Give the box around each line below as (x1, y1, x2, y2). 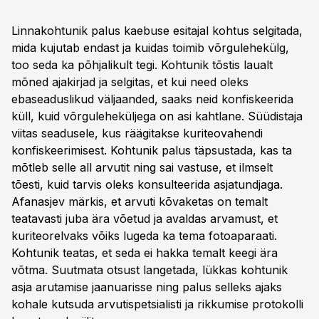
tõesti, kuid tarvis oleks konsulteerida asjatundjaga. (11, 177, 283, 192)
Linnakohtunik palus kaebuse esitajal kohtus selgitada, (11, 23, 303, 38)
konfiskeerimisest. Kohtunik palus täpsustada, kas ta (11, 143, 292, 157)
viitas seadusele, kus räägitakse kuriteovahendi (11, 126, 263, 140)
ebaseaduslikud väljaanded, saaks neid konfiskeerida (11, 92, 293, 106)
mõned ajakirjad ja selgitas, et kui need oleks (11, 75, 249, 89)
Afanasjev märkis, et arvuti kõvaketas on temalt (11, 194, 268, 209)
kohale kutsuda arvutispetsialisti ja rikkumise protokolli (11, 297, 303, 311)
